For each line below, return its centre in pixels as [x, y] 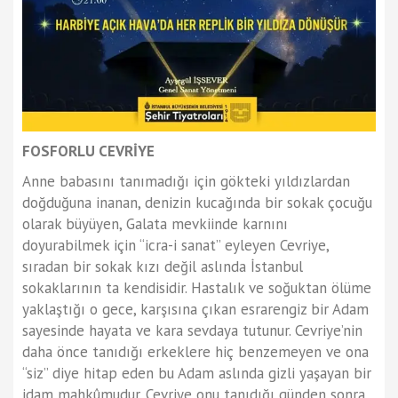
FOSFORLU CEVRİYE [88, 151]
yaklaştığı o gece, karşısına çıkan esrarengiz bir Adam [195, 310]
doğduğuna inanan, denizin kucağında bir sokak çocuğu [197, 203]
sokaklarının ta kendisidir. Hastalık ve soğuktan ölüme [197, 288]
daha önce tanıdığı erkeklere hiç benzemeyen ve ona [195, 352]
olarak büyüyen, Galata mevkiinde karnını [155, 224]
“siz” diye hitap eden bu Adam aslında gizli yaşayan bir [197, 374]
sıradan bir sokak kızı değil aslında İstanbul [163, 267]
